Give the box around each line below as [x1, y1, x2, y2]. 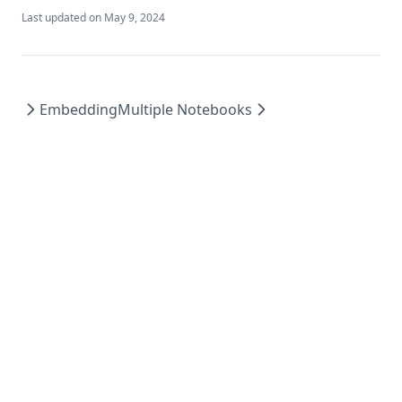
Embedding [39, 99, 118, 119]
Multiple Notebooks [118, 99, 252, 119]
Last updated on [22, 9, 101, 25]
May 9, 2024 [104, 9, 165, 25]
